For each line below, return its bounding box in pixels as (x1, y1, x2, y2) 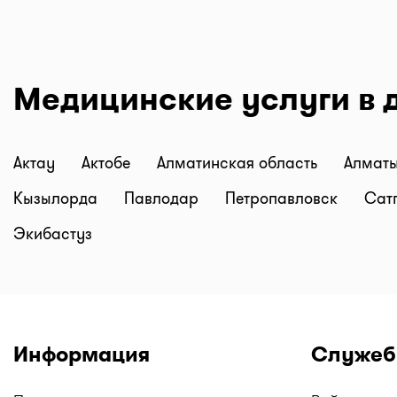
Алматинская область (157, 152, 322, 175)
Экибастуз (13, 222, 92, 245)
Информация (13, 339, 150, 370)
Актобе (82, 152, 135, 175)
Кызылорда (13, 187, 102, 210)
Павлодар (124, 187, 203, 210)
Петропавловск (225, 187, 342, 210)
